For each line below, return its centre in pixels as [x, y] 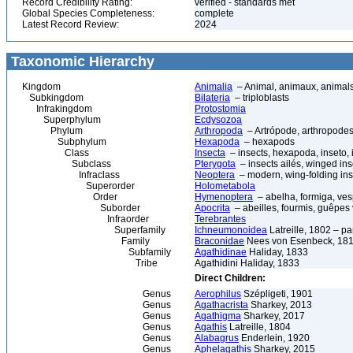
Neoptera [215, 175]
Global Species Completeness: [88, 13]
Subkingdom [53, 98]
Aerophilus [218, 294]
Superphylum [61, 120]
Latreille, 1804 [259, 327]
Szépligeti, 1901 [277, 294]
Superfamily [94, 230]
